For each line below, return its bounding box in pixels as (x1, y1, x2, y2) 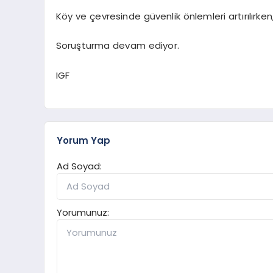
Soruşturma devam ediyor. (55, 39, 179, 52)
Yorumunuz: (57, 205, 109, 219)
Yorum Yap (57, 133, 110, 147)
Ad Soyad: (57, 159, 102, 172)
